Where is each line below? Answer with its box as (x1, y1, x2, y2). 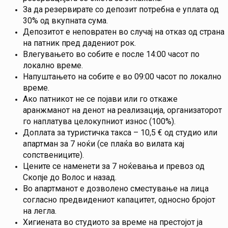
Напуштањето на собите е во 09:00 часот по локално (23, 72, 221, 82)
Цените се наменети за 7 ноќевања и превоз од (23, 161, 205, 172)
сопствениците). (23, 150, 84, 160)
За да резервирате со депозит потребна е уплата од (23, 5, 219, 15)
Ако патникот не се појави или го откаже (23, 94, 178, 104)
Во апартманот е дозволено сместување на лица (23, 184, 209, 194)
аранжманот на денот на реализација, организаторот (23, 105, 222, 116)
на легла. (23, 206, 56, 216)
